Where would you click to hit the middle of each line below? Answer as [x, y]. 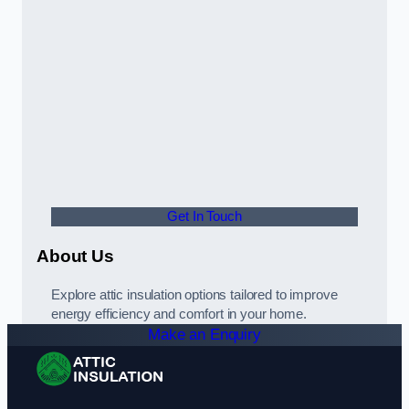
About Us [75, 256]
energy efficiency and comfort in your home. [179, 315]
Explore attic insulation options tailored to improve [194, 295]
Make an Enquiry [204, 335]
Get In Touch [204, 216]
